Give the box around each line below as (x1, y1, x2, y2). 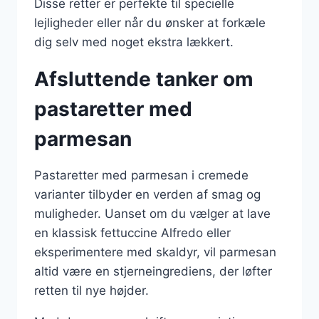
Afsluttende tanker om (34, 67, 253, 91)
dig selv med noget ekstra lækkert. (34, 35, 234, 49)
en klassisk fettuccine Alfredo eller (34, 226, 231, 240)
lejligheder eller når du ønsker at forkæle (34, 16, 266, 30)
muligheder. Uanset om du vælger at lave (34, 206, 271, 221)
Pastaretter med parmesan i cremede (34, 168, 249, 182)
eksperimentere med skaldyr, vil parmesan (34, 245, 276, 259)
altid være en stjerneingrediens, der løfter (34, 264, 272, 278)
